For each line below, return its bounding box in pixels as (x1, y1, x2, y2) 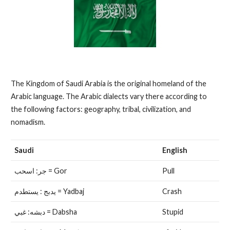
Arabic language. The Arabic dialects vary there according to (10, 92, 207, 101)
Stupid (162, 207, 183, 216)
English (162, 145, 187, 155)
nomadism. (10, 118, 45, 127)
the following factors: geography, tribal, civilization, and (10, 105, 191, 114)
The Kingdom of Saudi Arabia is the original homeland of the (10, 79, 206, 88)
